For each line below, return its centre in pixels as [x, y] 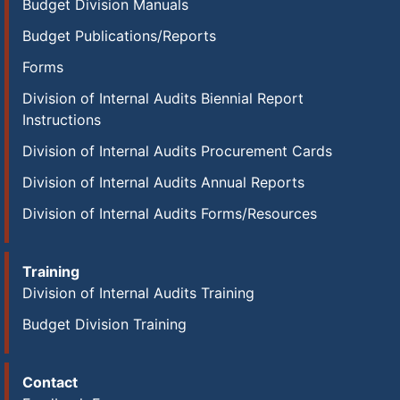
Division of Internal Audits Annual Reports [163, 182]
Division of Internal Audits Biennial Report [163, 98]
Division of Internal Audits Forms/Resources [170, 213]
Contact [50, 382]
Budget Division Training [104, 324]
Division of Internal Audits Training [138, 293]
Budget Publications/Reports [119, 36]
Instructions [62, 120]
